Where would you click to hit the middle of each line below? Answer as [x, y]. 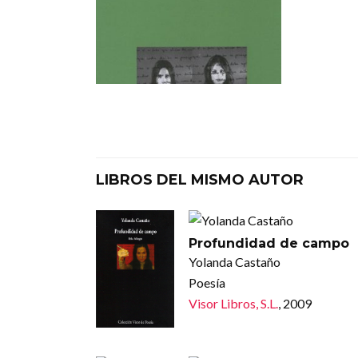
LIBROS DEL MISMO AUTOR [200, 180]
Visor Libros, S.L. [233, 304]
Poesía [207, 283]
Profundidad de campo [268, 244]
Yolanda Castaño [234, 262]
